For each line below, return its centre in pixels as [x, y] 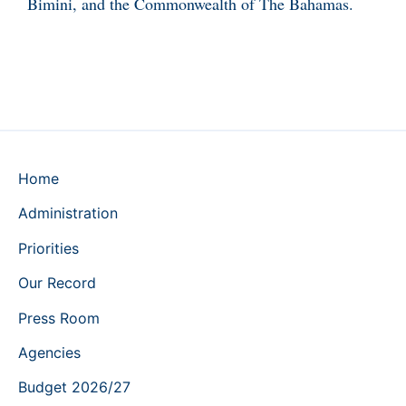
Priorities [48, 248]
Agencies [49, 353]
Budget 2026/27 [74, 387]
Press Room [59, 318]
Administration [68, 213]
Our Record [57, 283]
